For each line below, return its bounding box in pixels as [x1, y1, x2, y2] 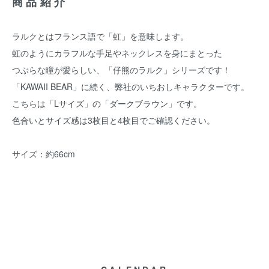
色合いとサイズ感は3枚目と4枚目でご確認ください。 [12, 114, 215, 126]
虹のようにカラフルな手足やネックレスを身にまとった [12, 47, 222, 59]
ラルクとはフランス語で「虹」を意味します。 [12, 30, 189, 42]
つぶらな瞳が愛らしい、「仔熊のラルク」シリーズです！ [12, 64, 231, 76]
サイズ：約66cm [12, 148, 75, 160]
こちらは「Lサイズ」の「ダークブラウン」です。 [12, 97, 202, 109]
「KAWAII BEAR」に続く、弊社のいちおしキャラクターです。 [12, 80, 249, 92]
